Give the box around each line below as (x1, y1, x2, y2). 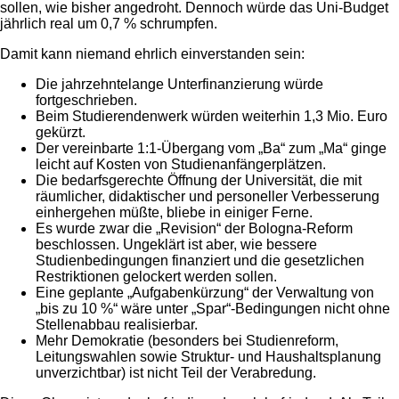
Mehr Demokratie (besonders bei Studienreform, (36, 332, 338, 348)
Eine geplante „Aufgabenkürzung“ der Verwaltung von (36, 284, 374, 300)
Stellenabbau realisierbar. (36, 316, 198, 332)
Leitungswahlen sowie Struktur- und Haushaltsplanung (36, 348, 381, 364)
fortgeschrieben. (36, 92, 137, 108)
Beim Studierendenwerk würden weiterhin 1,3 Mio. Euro (36, 108, 387, 124)
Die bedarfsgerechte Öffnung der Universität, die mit (36, 172, 362, 188)
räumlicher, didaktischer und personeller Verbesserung (36, 188, 379, 204)
